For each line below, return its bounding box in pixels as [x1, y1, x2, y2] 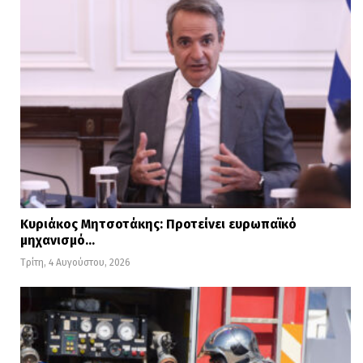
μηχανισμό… [20, 233, 95, 249]
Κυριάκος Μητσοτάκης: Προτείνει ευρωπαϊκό [20, 216, 297, 233]
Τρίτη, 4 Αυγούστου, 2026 [20, 257, 130, 269]
